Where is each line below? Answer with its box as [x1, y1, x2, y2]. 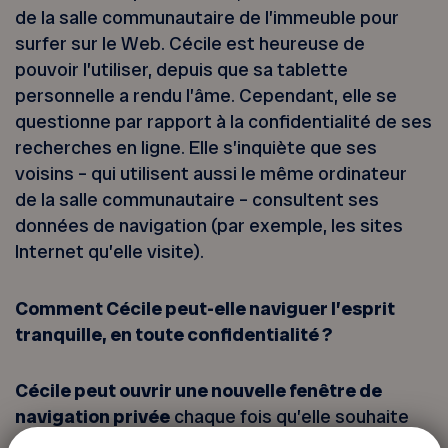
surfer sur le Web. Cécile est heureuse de [15, 31, 366, 57]
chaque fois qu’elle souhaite [170, 403, 410, 429]
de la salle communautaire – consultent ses [15, 187, 380, 213]
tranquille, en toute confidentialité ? [15, 321, 336, 347]
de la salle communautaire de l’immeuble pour [15, 5, 400, 31]
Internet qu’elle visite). [15, 239, 205, 265]
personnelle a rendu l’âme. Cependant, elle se [15, 83, 398, 109]
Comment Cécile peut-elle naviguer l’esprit [15, 295, 396, 321]
